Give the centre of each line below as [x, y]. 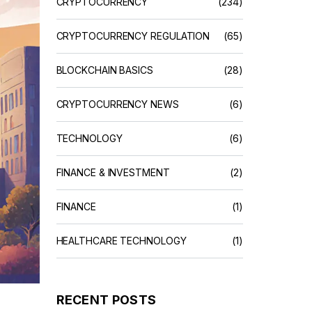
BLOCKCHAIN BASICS [104, 70]
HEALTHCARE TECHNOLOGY [121, 241]
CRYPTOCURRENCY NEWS [117, 104]
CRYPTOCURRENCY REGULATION [133, 36]
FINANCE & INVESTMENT [113, 172]
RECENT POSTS [106, 300]
